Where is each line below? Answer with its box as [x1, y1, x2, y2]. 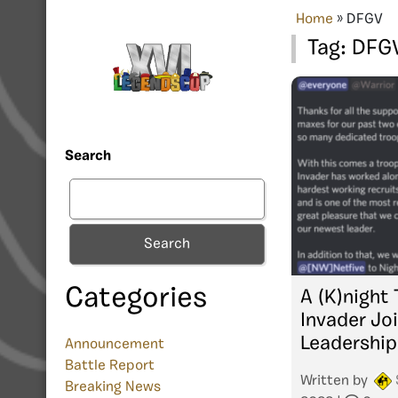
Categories [65, 285, 207, 314]
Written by [300, 373, 371, 388]
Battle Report [65, 359, 155, 374]
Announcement [65, 338, 164, 353]
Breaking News [65, 380, 161, 395]
